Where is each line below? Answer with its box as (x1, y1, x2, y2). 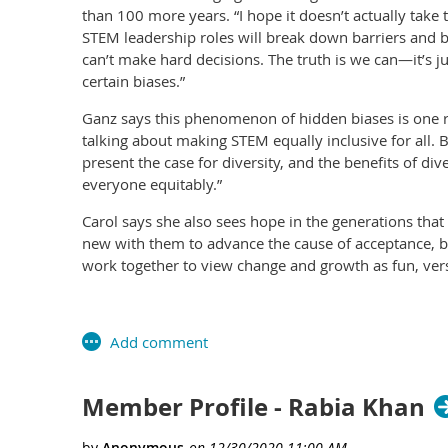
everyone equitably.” (82, 173, 222, 194)
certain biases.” (82, 70, 185, 91)
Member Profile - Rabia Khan (82, 390, 425, 424)
